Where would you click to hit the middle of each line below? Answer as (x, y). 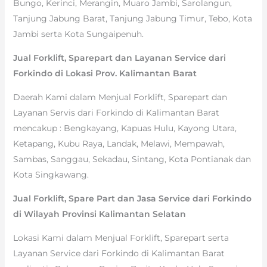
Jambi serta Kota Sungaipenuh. (78, 34)
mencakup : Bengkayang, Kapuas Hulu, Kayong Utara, (125, 128)
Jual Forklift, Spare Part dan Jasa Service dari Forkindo (132, 198)
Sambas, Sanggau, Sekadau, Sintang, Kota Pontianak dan (132, 159)
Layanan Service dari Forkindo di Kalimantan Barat (119, 253)
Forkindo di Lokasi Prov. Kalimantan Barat (105, 73)
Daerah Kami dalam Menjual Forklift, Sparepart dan (120, 97)
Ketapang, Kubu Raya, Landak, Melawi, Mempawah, (119, 143)
